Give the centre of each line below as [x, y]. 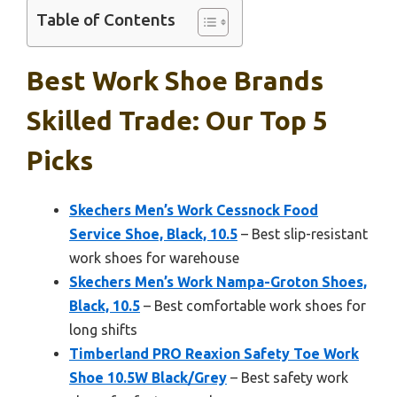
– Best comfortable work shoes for [253, 305]
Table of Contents [106, 20]
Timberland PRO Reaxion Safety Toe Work [214, 353]
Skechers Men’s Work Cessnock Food [194, 210]
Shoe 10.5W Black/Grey [148, 377]
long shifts [103, 329]
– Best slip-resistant [303, 234]
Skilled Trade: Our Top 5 [177, 120]
